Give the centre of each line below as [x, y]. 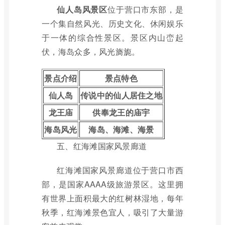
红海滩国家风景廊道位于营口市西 [120, 170]
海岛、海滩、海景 [121, 129]
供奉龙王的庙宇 [121, 112]
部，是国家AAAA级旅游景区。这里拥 [113, 184]
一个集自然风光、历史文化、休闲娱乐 [113, 23]
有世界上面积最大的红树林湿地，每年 [113, 198]
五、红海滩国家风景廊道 [102, 146]
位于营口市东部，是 [145, 9]
